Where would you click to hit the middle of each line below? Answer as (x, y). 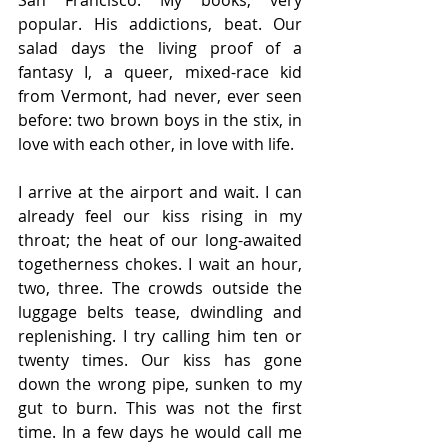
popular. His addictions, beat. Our (160, 24)
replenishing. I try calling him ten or (160, 336)
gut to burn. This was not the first (160, 408)
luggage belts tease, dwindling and (160, 312)
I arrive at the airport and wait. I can (160, 192)
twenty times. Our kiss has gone (160, 360)
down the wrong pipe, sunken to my (160, 384)
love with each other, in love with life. (156, 144)
